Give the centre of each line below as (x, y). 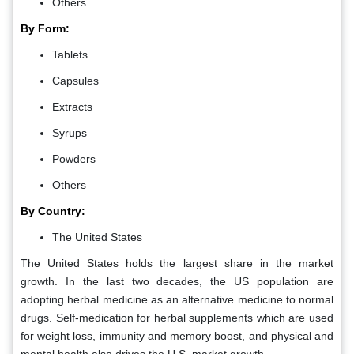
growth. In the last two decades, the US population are (177, 282)
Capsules (75, 81)
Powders (74, 159)
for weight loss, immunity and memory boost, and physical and (177, 336)
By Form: (45, 29)
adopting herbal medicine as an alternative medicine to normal (177, 300)
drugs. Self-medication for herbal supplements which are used (177, 318)
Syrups (70, 133)
